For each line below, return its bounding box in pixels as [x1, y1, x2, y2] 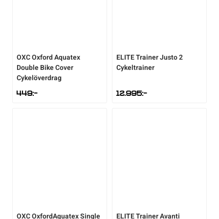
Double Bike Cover [17, 63, 73, 73]
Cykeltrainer [116, 63, 154, 73]
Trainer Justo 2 [136, 52, 183, 63]
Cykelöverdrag [17, 73, 62, 84]
